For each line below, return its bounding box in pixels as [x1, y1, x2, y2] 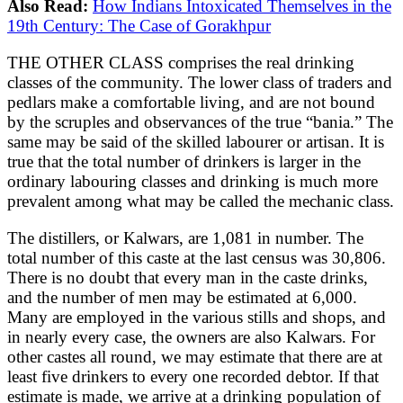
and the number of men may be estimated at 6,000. [7, 287, 357, 307]
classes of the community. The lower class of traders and [7, 72, 392, 92]
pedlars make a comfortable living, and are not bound [7, 92, 375, 112]
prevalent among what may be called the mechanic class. [7, 191, 394, 210]
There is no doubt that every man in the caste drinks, [7, 267, 368, 287]
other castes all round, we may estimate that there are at [7, 346, 382, 366]
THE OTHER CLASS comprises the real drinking [7, 52, 354, 72]
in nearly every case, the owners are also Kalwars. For [7, 327, 375, 346]
